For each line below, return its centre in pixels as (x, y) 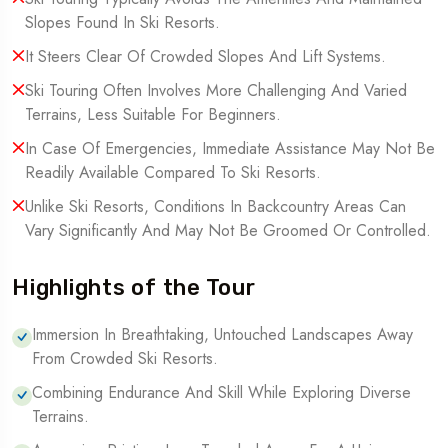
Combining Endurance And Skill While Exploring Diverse (221, 392)
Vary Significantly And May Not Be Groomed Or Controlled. (228, 230)
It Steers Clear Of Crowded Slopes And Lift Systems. (205, 56)
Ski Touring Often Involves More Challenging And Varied (216, 90)
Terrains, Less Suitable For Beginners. (153, 114)
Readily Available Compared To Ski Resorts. (173, 172)
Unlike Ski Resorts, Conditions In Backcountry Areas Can (215, 206)
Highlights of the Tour (134, 287)
